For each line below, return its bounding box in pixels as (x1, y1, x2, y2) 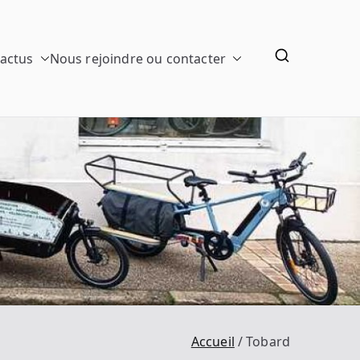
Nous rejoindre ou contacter (49, 49, 226, 67)
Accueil (190, 333, 235, 351)
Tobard (246, 333, 290, 351)
